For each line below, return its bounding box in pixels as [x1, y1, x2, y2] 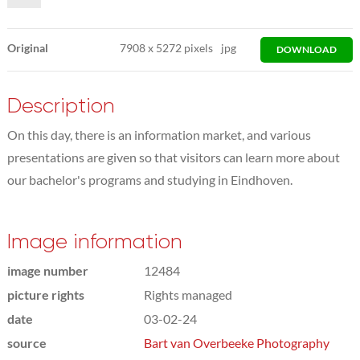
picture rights [6, 286, 84, 302]
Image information [6, 229, 182, 253]
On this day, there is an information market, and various [6, 126, 311, 142]
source [6, 334, 47, 350]
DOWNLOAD [276, 43, 337, 55]
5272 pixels [153, 40, 214, 55]
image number [6, 262, 88, 278]
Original [6, 40, 48, 55]
